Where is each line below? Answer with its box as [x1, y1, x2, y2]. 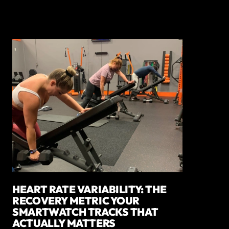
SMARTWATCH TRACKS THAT [12, 205, 158, 219]
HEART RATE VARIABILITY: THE [12, 182, 167, 196]
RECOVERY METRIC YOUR [12, 194, 140, 208]
